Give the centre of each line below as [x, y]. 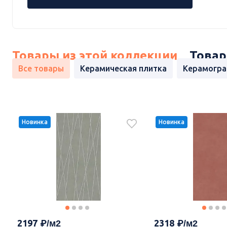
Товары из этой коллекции [95, 56]
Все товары [41, 69]
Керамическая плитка [123, 69]
